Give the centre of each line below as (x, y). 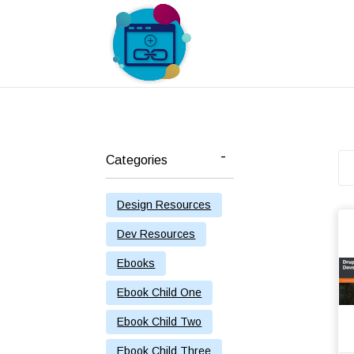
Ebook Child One (160, 293)
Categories (137, 160)
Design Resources (164, 205)
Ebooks (136, 264)
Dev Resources (156, 234)
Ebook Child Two (160, 322)
